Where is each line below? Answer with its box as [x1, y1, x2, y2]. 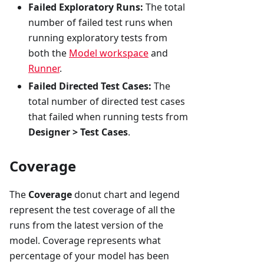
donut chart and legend [72, 188, 180, 202]
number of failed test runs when [28, 16, 173, 29]
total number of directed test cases [28, 95, 185, 108]
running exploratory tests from [28, 31, 167, 45]
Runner [28, 62, 60, 75]
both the [28, 47, 69, 60]
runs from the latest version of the [9, 219, 163, 232]
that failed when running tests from [28, 110, 188, 124]
